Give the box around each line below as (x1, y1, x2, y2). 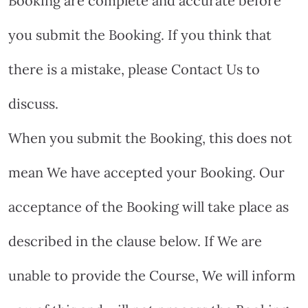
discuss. (8, 94, 58, 112)
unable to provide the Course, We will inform (8, 266, 296, 284)
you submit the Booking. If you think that (8, 25, 272, 43)
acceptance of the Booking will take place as (8, 197, 289, 215)
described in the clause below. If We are (8, 232, 262, 250)
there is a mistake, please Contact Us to (8, 60, 260, 78)
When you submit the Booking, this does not (8, 129, 292, 146)
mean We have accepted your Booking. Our (8, 163, 285, 181)
